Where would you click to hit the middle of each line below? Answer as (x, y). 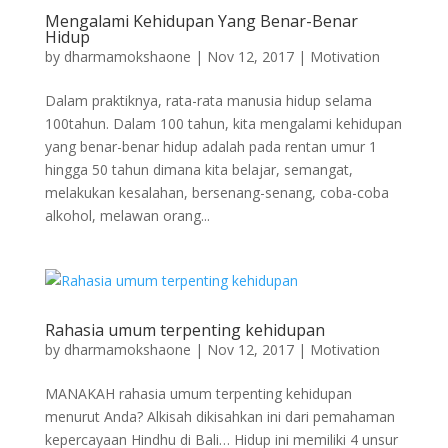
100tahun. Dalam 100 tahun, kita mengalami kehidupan (223, 123)
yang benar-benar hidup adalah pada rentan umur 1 (210, 146)
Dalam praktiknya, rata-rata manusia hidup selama (208, 100)
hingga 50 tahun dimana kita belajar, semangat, (198, 169)
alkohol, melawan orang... (127, 215)
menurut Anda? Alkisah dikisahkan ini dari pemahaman (219, 416)
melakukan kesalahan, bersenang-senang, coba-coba (216, 192)
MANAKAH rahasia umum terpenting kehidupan (198, 393)
